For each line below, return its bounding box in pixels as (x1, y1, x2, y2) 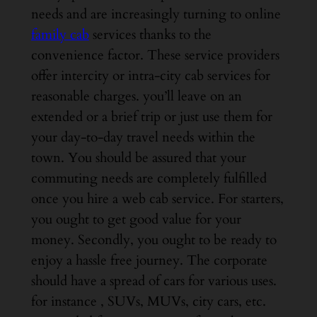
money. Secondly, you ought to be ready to (30, 230, 277, 249)
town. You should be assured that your (30, 148, 246, 167)
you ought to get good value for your (30, 209, 241, 229)
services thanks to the (88, 25, 212, 44)
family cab (30, 25, 89, 44)
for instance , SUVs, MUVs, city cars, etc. (30, 292, 266, 311)
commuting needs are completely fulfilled (30, 168, 267, 188)
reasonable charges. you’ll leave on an (30, 86, 242, 105)
